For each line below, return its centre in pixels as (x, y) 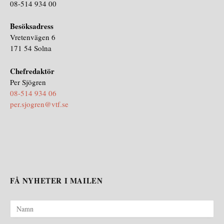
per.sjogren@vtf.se (39, 104)
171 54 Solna (31, 48)
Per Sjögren (28, 82)
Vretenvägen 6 (33, 37)
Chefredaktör (32, 71)
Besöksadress (32, 26)
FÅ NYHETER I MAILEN (56, 180)
